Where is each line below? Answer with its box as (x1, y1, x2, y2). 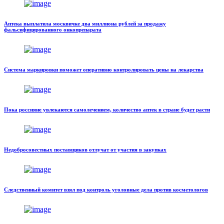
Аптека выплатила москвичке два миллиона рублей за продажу (4, 20, 166, 26)
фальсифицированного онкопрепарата (4, 26, 101, 32)
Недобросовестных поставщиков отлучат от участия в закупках (4, 146, 166, 152)
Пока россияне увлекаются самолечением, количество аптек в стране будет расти (4, 106, 210, 112)
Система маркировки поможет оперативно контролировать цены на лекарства (4, 66, 203, 72)
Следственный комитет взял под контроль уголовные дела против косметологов (4, 186, 208, 192)
